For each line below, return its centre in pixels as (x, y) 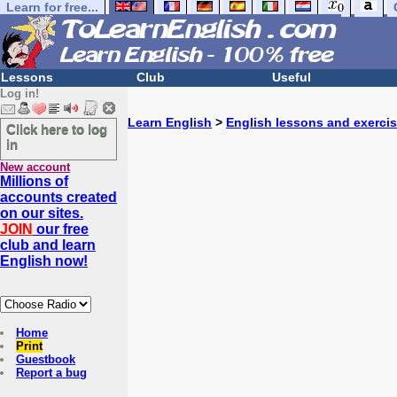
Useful (292, 77)
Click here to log (57, 129)
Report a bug (51, 373)
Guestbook (46, 359)
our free (61, 229)
